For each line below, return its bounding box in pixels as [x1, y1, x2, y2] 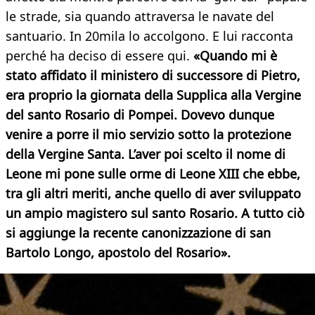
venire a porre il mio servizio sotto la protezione [6, 126, 291, 143]
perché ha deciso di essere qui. [6, 47, 193, 65]
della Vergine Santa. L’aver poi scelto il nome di [6, 146, 285, 163]
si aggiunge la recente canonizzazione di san [6, 224, 271, 242]
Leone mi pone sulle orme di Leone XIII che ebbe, [6, 165, 300, 183]
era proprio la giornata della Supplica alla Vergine [6, 86, 301, 104]
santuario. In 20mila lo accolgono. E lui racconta [6, 27, 293, 45]
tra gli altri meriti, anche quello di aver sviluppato [6, 185, 301, 202]
